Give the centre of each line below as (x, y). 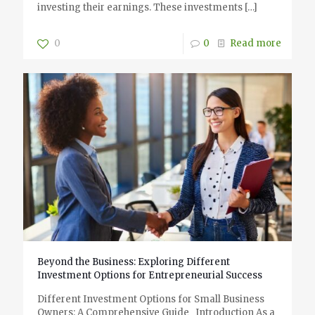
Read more (256, 44)
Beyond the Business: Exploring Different (134, 262)
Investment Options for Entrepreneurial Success (150, 275)
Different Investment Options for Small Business (151, 299)
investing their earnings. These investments (140, 8)
